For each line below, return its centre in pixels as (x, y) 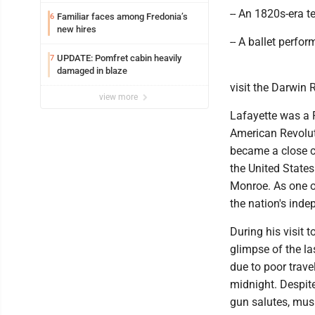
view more (120, 97)
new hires (77, 29)
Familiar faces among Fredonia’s (122, 17)
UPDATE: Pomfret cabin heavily (119, 58)
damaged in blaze (92, 71)
